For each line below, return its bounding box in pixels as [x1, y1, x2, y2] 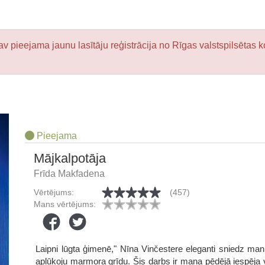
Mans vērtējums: [33, 199, 96, 209]
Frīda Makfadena [33, 169, 105, 179]
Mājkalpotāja [33, 151, 106, 166]
